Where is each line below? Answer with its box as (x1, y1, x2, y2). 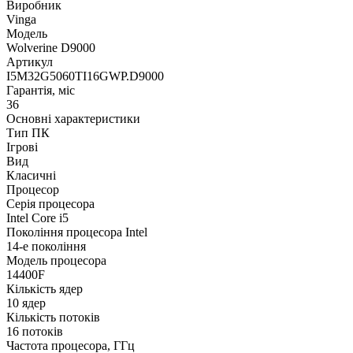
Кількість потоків (6, 310, 100, 324)
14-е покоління (6, 239, 86, 253)
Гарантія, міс (6, 83, 75, 97)
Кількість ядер (6, 281, 83, 295)
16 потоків (6, 324, 63, 338)
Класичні (6, 168, 56, 182)
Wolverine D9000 (6, 40, 95, 54)
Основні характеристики (6, 111, 140, 125)
